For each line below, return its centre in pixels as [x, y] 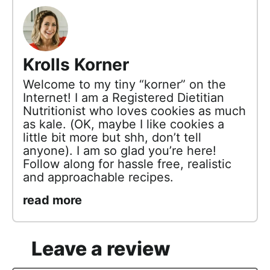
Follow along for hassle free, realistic [127, 164]
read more [52, 200]
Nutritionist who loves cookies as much [134, 111]
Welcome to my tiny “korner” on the [124, 85]
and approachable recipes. [98, 177]
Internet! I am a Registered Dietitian [124, 98]
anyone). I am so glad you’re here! [120, 151]
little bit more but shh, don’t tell [112, 138]
